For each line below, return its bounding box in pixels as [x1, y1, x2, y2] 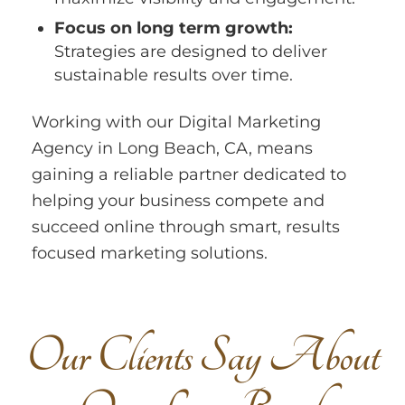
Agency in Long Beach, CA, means [32, 138, 313, 159]
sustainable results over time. [54, 65, 293, 86]
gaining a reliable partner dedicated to [32, 165, 346, 185]
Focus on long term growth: [54, 18, 293, 39]
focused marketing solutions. [32, 243, 268, 264]
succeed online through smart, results [32, 217, 340, 238]
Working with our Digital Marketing [32, 112, 321, 133]
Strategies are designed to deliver [54, 42, 327, 62]
